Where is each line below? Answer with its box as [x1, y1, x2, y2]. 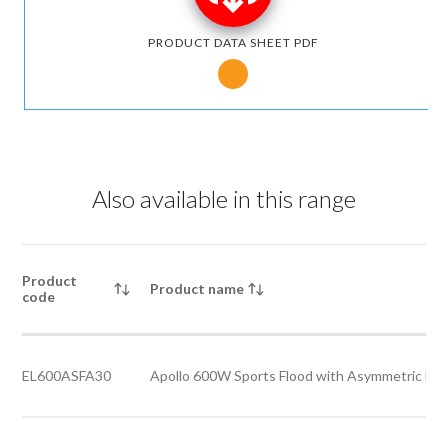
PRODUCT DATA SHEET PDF [147, 35, 319, 50]
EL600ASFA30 [22, 367, 112, 384]
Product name [150, 280, 245, 297]
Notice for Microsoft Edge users [257, 66, 441, 82]
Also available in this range [92, 184, 356, 213]
